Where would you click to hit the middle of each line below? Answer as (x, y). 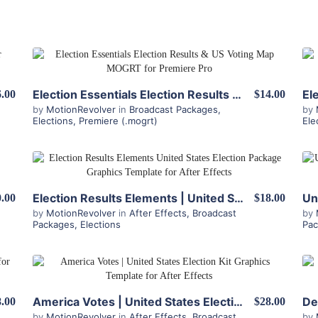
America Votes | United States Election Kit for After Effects (238, 302)
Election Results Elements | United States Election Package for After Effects (239, 198)
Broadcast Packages (174, 109)
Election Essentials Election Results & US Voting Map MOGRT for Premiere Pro (237, 94)
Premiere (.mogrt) (118, 121)
